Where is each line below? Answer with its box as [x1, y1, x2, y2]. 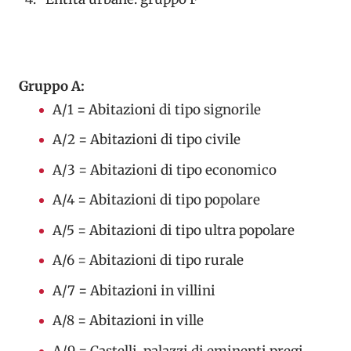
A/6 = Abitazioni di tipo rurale [52, 251, 244, 270]
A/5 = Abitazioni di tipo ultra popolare [52, 221, 295, 239]
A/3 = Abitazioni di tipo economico [52, 161, 277, 179]
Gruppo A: [19, 77, 85, 95]
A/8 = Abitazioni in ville [52, 312, 204, 330]
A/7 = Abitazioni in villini [52, 281, 215, 299]
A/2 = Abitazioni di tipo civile [52, 131, 241, 149]
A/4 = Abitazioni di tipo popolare [52, 191, 260, 209]
